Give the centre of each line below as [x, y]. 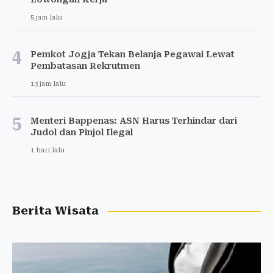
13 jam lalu [48, 84]
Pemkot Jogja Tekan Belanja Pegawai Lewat [133, 55]
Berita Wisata [55, 211]
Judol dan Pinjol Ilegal [82, 133]
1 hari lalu [48, 151]
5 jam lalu [46, 18]
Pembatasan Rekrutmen [85, 66]
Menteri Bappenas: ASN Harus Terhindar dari [134, 121]
